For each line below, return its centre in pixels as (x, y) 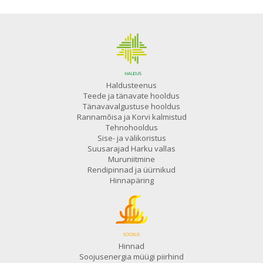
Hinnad (131, 246)
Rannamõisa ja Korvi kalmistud (131, 117)
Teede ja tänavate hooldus (131, 95)
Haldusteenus (131, 85)
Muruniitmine (131, 159)
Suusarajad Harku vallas (131, 148)
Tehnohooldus (131, 127)
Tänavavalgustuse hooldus (131, 106)
